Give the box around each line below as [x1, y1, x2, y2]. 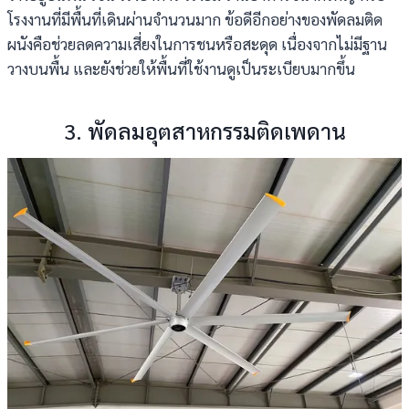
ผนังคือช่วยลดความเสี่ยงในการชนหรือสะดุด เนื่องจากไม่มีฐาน [7, 34, 387, 54]
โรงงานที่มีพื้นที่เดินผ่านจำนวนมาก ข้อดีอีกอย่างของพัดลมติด [7, 9, 383, 29]
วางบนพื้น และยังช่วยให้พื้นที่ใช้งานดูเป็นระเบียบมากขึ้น [7, 58, 355, 79]
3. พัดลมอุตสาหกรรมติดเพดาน [63, 116, 346, 145]
